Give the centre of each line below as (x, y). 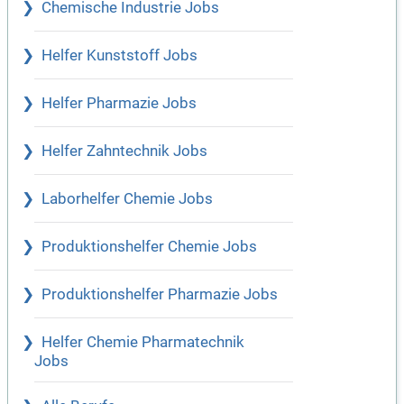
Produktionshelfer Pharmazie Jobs (160, 295)
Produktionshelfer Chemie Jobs (149, 247)
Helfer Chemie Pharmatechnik (143, 343)
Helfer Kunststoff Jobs (119, 56)
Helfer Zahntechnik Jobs (124, 151)
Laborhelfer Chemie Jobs (127, 199)
